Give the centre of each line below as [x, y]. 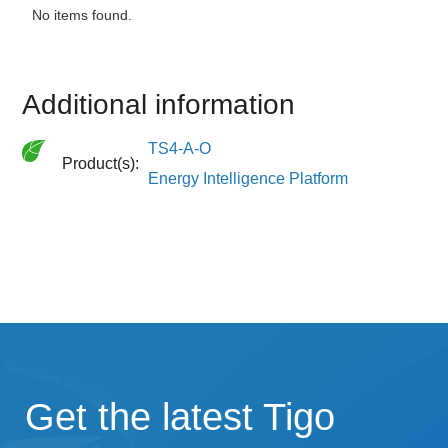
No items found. [82, 14]
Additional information [159, 104]
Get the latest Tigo [180, 416]
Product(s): [103, 163]
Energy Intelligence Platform [248, 178]
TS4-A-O [180, 148]
